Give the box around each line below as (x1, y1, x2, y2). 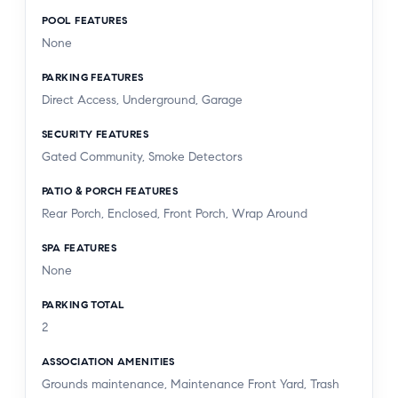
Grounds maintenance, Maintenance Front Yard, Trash (42, 376, 339, 392)
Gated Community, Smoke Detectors (42, 148, 243, 164)
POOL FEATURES (42, 12, 128, 27)
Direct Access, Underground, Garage (42, 92, 243, 107)
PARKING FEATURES (42, 69, 144, 84)
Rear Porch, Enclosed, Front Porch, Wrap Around (42, 205, 307, 221)
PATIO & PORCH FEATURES (42, 183, 179, 197)
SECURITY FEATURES (42, 126, 149, 140)
